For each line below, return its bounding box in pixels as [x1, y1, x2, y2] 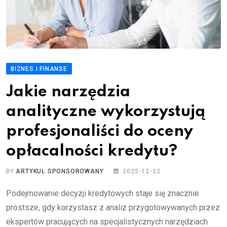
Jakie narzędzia [6, 84, 130, 100]
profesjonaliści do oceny [6, 123, 193, 139]
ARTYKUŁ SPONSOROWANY [16, 167, 104, 175]
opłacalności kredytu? [6, 143, 177, 159]
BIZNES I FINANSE [11, 65, 67, 72]
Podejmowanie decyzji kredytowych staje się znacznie [6, 188, 199, 198]
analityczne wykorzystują [6, 103, 205, 120]
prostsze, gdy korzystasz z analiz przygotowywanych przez [6, 202, 220, 212]
